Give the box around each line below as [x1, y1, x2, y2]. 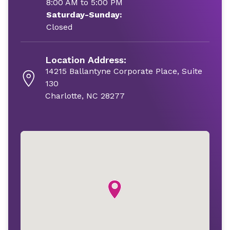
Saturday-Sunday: [46, 10, 122, 20]
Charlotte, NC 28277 [45, 91, 125, 101]
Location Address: [45, 54, 127, 65]
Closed [46, 22, 73, 32]
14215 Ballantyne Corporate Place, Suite [45, 66, 203, 76]
